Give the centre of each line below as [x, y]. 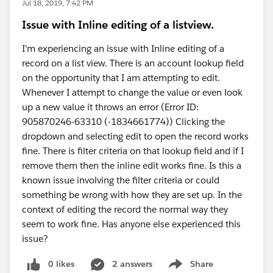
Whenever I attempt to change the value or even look [132, 92]
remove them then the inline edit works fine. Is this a [132, 165]
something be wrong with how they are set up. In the [132, 195]
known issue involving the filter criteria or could [121, 180]
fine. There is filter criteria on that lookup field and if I [133, 151]
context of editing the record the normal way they [125, 209]
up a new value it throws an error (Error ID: [110, 107]
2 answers [132, 264]
